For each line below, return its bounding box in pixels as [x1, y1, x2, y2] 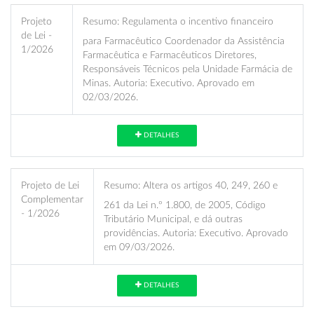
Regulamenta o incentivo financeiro [119, 15, 273, 27]
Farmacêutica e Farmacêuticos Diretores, [83, 49, 257, 60]
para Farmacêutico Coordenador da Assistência [83, 35, 285, 46]
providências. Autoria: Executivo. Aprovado [104, 227, 288, 238]
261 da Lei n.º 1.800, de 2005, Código [104, 199, 266, 210]
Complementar [21, 193, 83, 205]
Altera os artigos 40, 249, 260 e [140, 179, 278, 191]
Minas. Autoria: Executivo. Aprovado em [83, 77, 254, 88]
